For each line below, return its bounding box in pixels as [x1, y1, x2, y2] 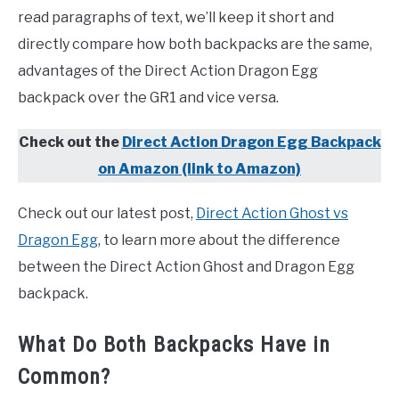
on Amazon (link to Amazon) [98, 159, 301, 177]
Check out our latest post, [18, 204, 196, 222]
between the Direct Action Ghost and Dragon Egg [18, 257, 354, 275]
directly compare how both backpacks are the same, [18, 35, 372, 53]
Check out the [18, 133, 122, 151]
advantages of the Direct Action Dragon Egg [18, 61, 318, 79]
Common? [18, 363, 110, 389]
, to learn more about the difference [98, 231, 340, 248]
